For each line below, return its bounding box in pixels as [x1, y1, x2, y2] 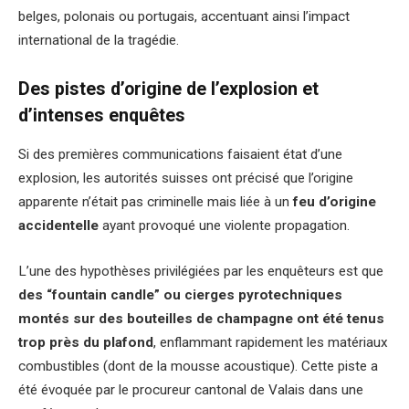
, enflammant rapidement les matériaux [153, 333, 388, 351]
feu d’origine [293, 194, 376, 211]
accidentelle [18, 217, 99, 235]
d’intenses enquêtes [18, 105, 185, 127]
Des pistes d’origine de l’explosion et [18, 79, 319, 100]
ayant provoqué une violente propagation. [99, 217, 353, 235]
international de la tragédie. [18, 31, 183, 48]
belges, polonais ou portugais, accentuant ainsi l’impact [18, 7, 350, 25]
